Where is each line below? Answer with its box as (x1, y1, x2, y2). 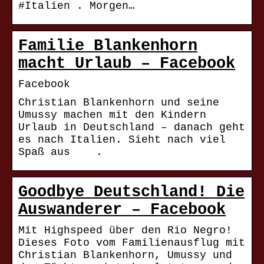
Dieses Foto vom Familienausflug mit (18, 237, 245, 249)
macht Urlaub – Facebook (18, 55, 235, 73)
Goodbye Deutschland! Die (18, 183, 245, 202)
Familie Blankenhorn (18, 37, 197, 55)
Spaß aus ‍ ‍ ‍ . (18, 146, 103, 159)
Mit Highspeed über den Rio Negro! (18, 225, 232, 237)
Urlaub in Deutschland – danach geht (18, 121, 245, 134)
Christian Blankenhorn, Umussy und (18, 249, 232, 262)
